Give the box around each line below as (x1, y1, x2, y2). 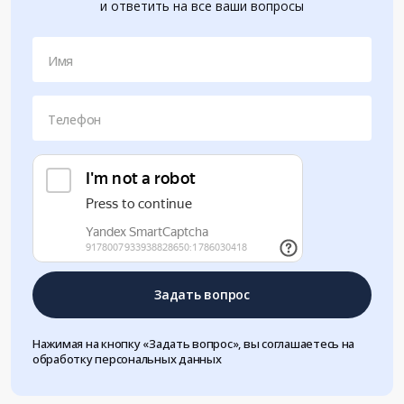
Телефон (48, 111, 102, 128)
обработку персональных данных (32, 351, 222, 367)
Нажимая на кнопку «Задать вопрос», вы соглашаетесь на (32, 335, 355, 352)
